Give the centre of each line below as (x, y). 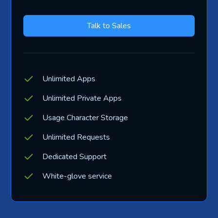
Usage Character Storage (85, 118)
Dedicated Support (75, 156)
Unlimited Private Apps (82, 98)
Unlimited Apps (69, 79)
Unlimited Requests (76, 137)
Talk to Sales (109, 26)
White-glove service (77, 176)
